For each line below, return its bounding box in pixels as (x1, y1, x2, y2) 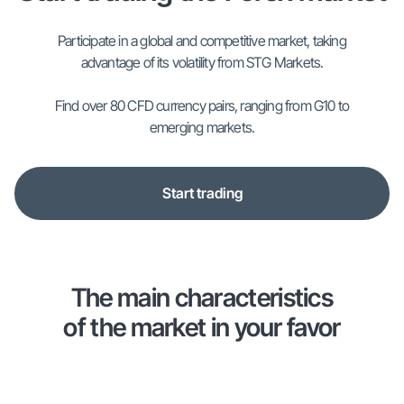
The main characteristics (70, 282, 334, 314)
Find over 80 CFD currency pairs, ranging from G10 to (54, 96, 350, 115)
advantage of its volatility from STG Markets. (80, 53, 324, 72)
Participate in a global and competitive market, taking (58, 32, 346, 50)
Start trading (161, 184, 243, 203)
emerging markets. (149, 118, 255, 137)
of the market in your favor (63, 312, 341, 344)
